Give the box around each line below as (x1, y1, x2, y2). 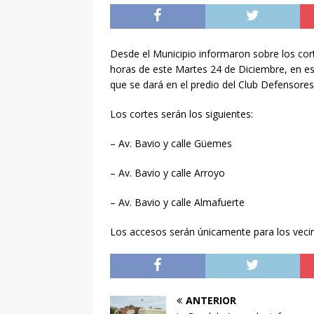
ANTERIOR (186, 293, 236, 307)
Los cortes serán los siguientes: (110, 107, 253, 121)
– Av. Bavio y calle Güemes (110, 136, 232, 150)
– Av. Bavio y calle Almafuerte (110, 195, 245, 209)
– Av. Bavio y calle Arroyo (110, 165, 225, 179)
